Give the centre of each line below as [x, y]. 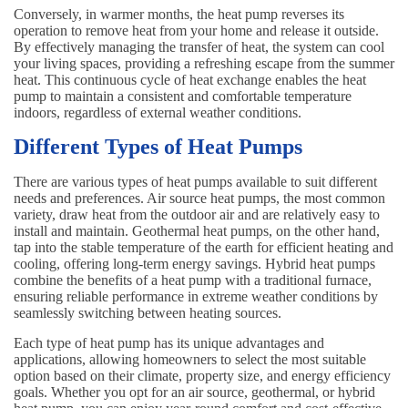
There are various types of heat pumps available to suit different [195, 181]
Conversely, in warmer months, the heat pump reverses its [179, 14]
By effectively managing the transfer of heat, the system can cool [199, 46]
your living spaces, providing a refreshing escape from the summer [204, 63]
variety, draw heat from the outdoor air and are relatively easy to [197, 214]
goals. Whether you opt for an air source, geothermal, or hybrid [194, 392]
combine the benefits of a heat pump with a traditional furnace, [193, 280]
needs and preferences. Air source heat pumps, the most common [199, 198]
